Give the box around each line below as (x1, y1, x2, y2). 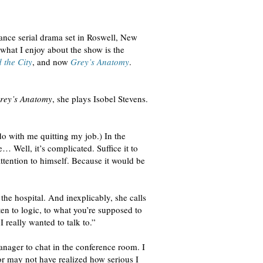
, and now (32, 56, 70, 68)
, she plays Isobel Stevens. (52, 93, 148, 104)
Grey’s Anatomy (70, 56, 129, 68)
